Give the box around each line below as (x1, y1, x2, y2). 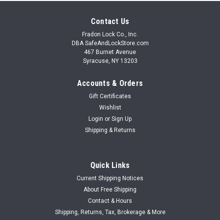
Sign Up (111, 115, 132, 122)
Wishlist (99, 104, 121, 111)
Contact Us (90, 16, 130, 26)
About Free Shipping (83, 186, 137, 193)
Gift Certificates (89, 92, 131, 100)
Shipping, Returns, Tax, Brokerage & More (55, 208, 165, 216)
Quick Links (90, 160, 130, 170)
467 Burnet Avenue (84, 48, 136, 55)
